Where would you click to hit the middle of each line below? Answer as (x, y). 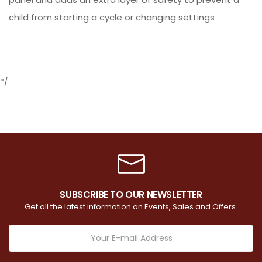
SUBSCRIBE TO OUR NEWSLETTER (131, 194)
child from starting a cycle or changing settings (112, 17)
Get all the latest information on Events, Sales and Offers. (131, 206)
